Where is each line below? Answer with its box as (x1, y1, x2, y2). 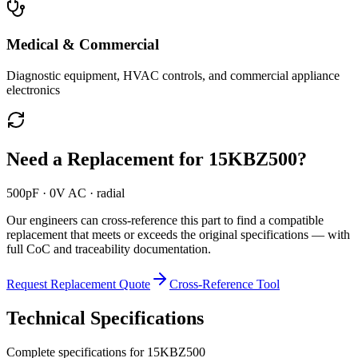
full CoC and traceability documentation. (6, 242, 211, 256)
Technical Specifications (6, 307, 204, 328)
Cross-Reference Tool (169, 277, 280, 291)
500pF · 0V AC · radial (6, 186, 125, 200)
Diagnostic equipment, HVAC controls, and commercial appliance (6, 69, 340, 83)
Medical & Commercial (6, 36, 159, 54)
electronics (6, 83, 60, 97)
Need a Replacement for (6, 149, 209, 170)
